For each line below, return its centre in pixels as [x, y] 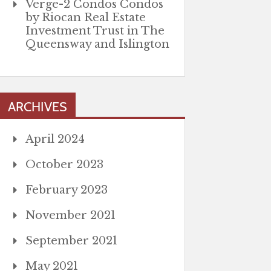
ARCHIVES [37, 106]
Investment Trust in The [95, 31]
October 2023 [64, 165]
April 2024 [55, 139]
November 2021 [70, 215]
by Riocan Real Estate [85, 18]
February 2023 [66, 190]
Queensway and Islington [97, 44]
